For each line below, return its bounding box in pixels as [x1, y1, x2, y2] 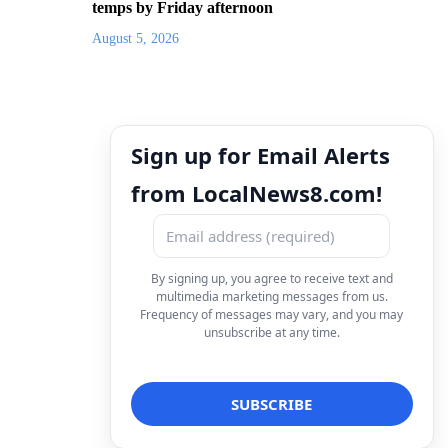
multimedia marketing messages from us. [155, 287, 388, 305]
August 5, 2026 [92, 30, 179, 46]
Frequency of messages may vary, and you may [140, 305, 404, 323]
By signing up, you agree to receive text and [150, 269, 393, 287]
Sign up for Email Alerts [131, 139, 390, 170]
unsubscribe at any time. [203, 323, 340, 341]
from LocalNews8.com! [131, 177, 382, 208]
